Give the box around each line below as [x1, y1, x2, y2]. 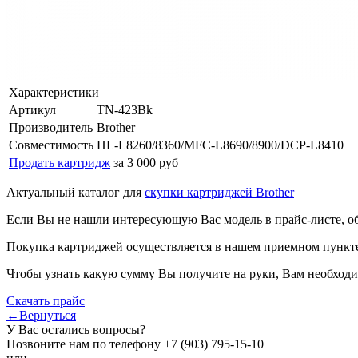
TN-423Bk [97, 102, 153, 117]
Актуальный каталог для [6, 185, 145, 199]
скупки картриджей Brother [145, 185, 294, 199]
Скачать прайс [6, 293, 85, 308]
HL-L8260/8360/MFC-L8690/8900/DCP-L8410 [97, 137, 344, 152]
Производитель [9, 120, 93, 134]
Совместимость [9, 137, 93, 152]
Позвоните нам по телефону [6, 336, 164, 351]
